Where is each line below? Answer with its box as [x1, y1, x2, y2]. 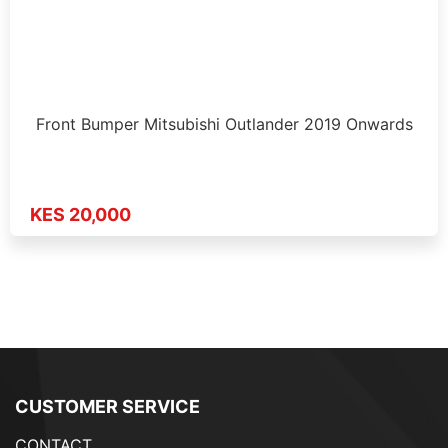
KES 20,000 [30, 204, 131, 226]
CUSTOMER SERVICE [15, 396, 200, 418]
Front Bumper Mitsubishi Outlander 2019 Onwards [35, 113, 413, 134]
